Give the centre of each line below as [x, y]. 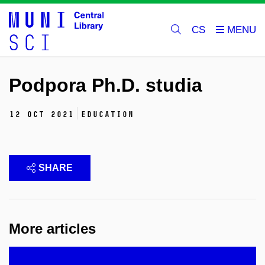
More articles [52, 229]
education [107, 115]
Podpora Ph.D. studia [106, 85]
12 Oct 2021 [41, 115]
